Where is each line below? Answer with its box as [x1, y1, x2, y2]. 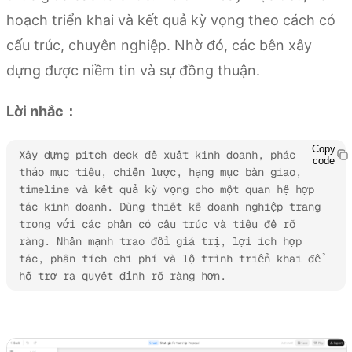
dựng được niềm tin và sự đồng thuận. [6, 61, 260, 79]
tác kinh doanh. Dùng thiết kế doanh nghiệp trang [19, 199, 321, 214]
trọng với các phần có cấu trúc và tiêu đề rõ [19, 216, 295, 231]
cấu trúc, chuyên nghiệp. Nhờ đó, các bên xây [6, 36, 312, 53]
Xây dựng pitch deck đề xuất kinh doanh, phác [19, 147, 295, 162]
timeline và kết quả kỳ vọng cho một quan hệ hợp [19, 181, 314, 196]
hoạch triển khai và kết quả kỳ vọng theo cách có [6, 11, 335, 28]
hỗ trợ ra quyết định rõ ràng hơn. [19, 268, 226, 283]
